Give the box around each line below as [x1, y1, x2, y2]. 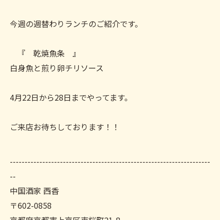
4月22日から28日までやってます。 [10, 91, 132, 103]
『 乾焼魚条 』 [10, 47, 81, 59]
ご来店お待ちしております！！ [10, 121, 120, 133]
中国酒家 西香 [10, 185, 59, 196]
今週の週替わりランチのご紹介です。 [10, 18, 142, 29]
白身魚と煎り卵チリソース [10, 62, 104, 74]
